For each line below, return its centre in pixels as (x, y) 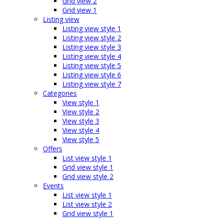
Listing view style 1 (92, 28)
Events (53, 186)
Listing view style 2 (92, 38)
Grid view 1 (80, 10)
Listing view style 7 (92, 84)
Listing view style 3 (92, 47)
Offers (53, 149)
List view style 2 (87, 204)
